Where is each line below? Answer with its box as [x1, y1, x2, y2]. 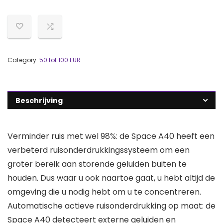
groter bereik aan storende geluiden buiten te [7, 158, 187, 170]
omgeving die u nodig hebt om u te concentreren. [7, 186, 201, 198]
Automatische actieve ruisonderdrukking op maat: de [7, 200, 216, 212]
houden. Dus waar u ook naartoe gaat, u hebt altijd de [7, 172, 215, 184]
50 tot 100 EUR [39, 56, 81, 65]
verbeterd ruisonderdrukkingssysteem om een [7, 144, 190, 156]
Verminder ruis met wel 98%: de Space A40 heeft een [7, 130, 215, 142]
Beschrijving [15, 96, 63, 106]
